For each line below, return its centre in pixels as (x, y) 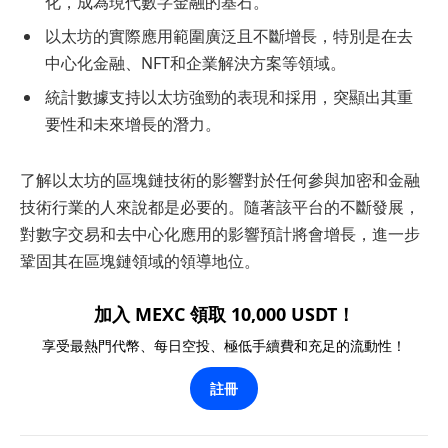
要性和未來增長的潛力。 (133, 124)
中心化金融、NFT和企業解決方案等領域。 (195, 63)
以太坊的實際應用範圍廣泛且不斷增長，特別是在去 (229, 36)
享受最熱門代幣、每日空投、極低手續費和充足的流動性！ (224, 346)
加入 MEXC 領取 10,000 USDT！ (224, 314)
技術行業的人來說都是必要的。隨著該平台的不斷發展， (220, 206)
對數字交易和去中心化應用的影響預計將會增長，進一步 (220, 233)
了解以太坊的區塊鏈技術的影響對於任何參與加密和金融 (220, 179)
